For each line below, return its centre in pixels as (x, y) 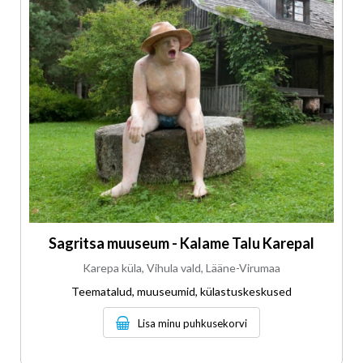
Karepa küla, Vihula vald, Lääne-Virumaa (181, 268)
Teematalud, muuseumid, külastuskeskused (181, 292)
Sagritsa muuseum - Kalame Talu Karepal (181, 243)
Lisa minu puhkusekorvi (192, 324)
